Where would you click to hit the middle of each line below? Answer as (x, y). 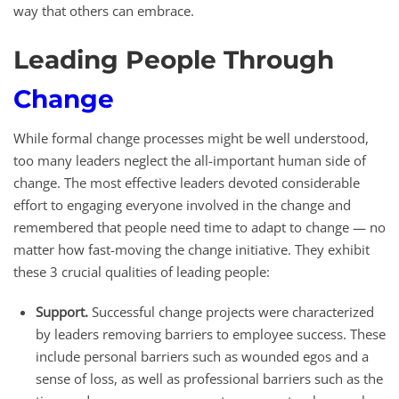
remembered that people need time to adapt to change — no (199, 227)
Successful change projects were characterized (231, 311)
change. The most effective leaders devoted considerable (187, 182)
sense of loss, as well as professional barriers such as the (209, 378)
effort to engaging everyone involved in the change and (182, 204)
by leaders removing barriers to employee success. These (211, 334)
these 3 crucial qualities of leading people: (142, 271)
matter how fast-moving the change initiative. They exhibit (191, 249)
